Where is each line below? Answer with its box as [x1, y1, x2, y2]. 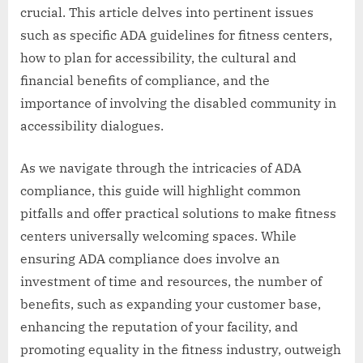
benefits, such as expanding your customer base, [20, 296, 321, 313]
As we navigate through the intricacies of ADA [20, 160, 301, 177]
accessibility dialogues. [20, 117, 164, 135]
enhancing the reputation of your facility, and [20, 318, 298, 335]
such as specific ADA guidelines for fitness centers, [20, 27, 332, 44]
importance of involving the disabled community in [20, 95, 336, 112]
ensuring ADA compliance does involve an [20, 250, 280, 267]
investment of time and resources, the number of [20, 273, 322, 290]
